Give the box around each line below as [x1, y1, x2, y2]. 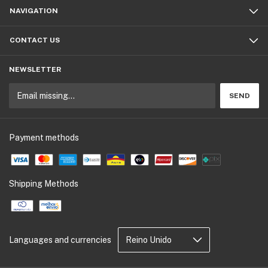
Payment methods [9, 133, 79, 142]
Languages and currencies [9, 235, 111, 245]
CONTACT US [10, 36, 60, 44]
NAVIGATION [10, 7, 58, 15]
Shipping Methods [9, 179, 78, 188]
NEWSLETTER [9, 65, 61, 74]
